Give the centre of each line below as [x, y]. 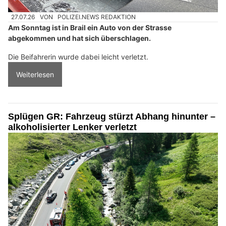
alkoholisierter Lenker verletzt [72, 127]
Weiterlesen [35, 75]
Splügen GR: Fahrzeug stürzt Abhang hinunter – [112, 117]
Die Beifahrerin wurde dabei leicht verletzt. [78, 57]
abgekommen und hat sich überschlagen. [79, 38]
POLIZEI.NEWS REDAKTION [97, 17]
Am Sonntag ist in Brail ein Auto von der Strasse [90, 28]
